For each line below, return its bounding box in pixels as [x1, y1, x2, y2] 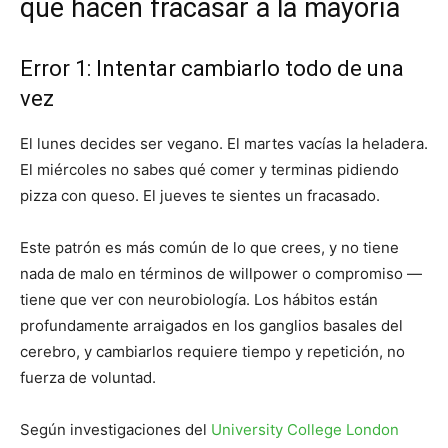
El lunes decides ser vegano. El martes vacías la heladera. [20, 134, 428, 154]
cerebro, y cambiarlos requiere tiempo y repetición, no [20, 342, 405, 362]
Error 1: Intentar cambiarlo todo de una [20, 56, 404, 82]
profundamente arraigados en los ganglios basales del [20, 316, 403, 336]
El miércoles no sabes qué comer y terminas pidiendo [20, 160, 399, 180]
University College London [211, 420, 399, 440]
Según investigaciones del [20, 420, 211, 440]
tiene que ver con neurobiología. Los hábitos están [20, 290, 378, 310]
